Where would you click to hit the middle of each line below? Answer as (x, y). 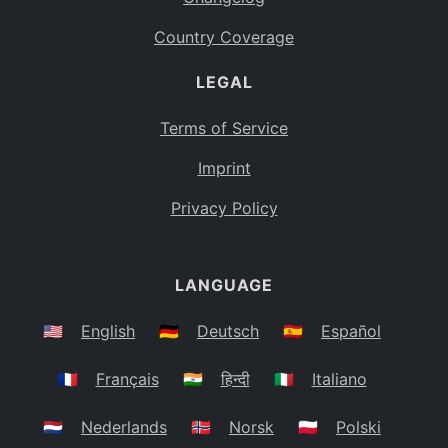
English (108, 331)
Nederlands (124, 427)
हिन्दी (235, 379)
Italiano (339, 379)
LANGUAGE (224, 285)
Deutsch (228, 331)
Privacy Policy (224, 208)
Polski (358, 427)
